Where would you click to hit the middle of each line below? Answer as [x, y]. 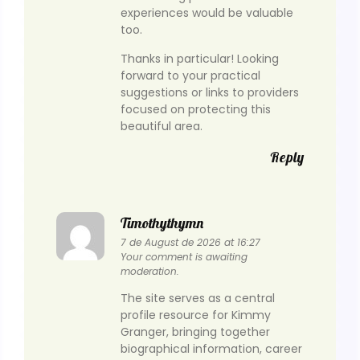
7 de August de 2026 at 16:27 [190, 242]
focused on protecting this [196, 109]
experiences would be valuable [207, 13]
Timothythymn [162, 223]
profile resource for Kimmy [196, 315]
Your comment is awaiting [184, 256]
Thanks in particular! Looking [200, 58]
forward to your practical [190, 75]
